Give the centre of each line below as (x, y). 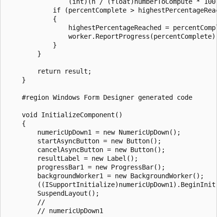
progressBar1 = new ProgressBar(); (86, 167)
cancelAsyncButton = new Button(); (86, 149)
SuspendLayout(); (53, 193)
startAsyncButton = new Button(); (84, 141)
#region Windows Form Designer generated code (99, 97)
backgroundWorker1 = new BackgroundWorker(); (105, 176)
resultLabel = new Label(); (72, 158)
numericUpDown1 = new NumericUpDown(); (93, 132)
